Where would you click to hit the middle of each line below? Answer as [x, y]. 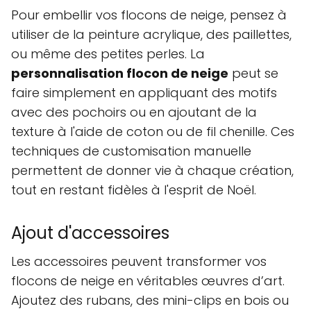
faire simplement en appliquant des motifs [144, 93]
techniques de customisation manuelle [131, 151]
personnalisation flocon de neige [120, 74]
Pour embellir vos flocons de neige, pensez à [149, 15]
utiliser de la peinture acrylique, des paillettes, [151, 35]
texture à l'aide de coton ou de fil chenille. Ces [153, 132]
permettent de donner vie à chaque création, [152, 171]
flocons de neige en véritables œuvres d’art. [148, 281]
